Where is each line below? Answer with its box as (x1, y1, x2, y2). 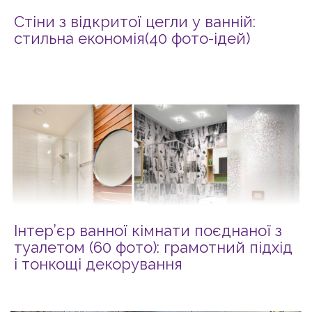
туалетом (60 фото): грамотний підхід (14, 238, 292, 256)
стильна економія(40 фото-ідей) (14, 29, 250, 47)
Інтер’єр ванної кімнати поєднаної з (14, 221, 282, 240)
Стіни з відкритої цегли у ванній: (14, 13, 256, 31)
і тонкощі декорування (14, 255, 182, 273)
